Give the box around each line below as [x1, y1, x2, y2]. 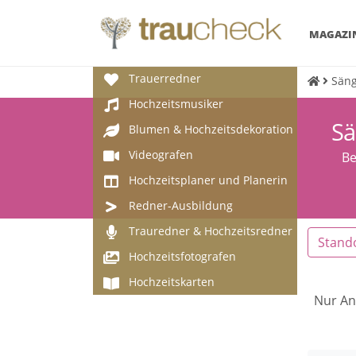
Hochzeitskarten [129, 274, 215, 289]
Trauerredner [129, 71, 201, 86]
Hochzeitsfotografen [129, 249, 236, 264]
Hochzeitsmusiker [129, 96, 223, 111]
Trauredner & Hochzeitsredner [129, 223, 292, 238]
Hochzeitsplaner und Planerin [129, 172, 288, 188]
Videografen [129, 147, 193, 162]
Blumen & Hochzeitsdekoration [129, 122, 293, 137]
